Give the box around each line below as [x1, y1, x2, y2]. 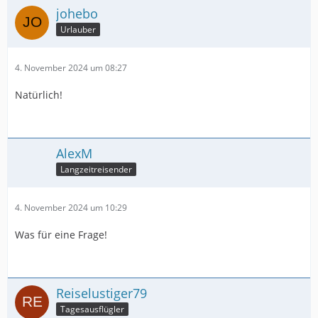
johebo [56, 4, 98, 22]
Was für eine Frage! [15, 227, 107, 241]
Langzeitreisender [60, 163, 132, 176]
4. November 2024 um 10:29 [15, 201, 127, 214]
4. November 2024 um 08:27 [15, 61, 127, 74]
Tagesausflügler [60, 303, 124, 316]
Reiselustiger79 [56, 284, 147, 302]
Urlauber [60, 23, 96, 36]
